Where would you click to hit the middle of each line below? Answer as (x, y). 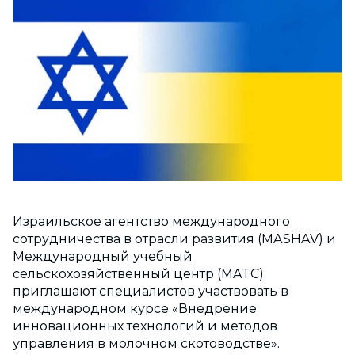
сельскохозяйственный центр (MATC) (138, 274)
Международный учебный (103, 257)
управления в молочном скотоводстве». (146, 344)
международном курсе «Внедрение (135, 309)
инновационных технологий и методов (145, 326)
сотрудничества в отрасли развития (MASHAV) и (174, 239)
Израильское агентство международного (151, 222)
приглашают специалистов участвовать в (151, 292)
